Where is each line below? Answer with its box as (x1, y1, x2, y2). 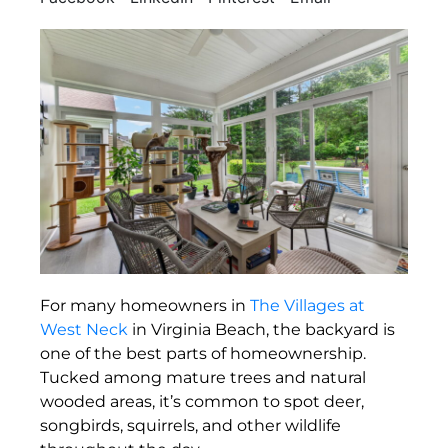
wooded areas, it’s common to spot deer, (40, 391, 364, 411)
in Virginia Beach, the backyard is (128, 319, 395, 339)
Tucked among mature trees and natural (40, 367, 366, 387)
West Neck (40, 319, 128, 339)
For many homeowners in (40, 295, 250, 315)
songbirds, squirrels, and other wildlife (40, 415, 341, 435)
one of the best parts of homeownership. (40, 343, 366, 363)
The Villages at (250, 295, 365, 315)
